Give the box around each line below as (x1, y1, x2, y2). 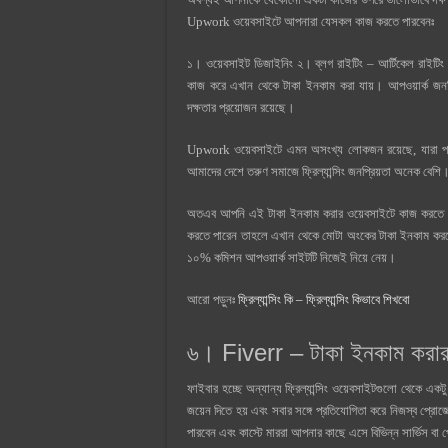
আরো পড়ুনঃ (187, 291, 238, 307)
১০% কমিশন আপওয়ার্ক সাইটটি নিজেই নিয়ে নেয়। (187, 249, 396, 265)
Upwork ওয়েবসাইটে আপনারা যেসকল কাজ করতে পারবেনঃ (187, 13, 437, 29)
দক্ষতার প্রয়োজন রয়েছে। (187, 99, 295, 115)
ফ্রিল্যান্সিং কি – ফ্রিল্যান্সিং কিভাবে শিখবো (238, 291, 410, 307)
